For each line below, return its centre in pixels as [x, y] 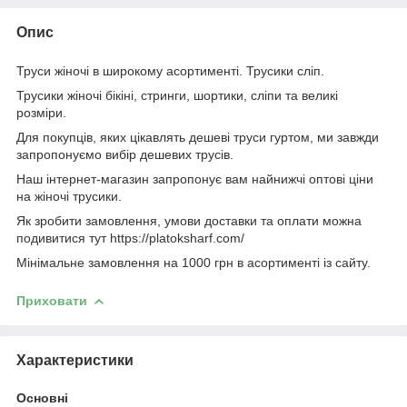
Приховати [52, 300]
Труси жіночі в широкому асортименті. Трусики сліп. [170, 70]
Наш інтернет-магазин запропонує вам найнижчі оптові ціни [195, 179]
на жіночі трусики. [71, 196]
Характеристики [75, 360]
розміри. [41, 112]
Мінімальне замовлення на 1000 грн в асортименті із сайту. [194, 262]
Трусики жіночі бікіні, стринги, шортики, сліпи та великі [177, 95]
